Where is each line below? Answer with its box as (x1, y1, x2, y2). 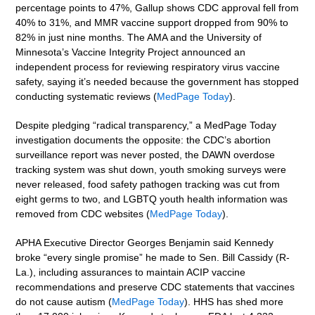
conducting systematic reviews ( (15, 91, 157, 103)
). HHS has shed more (184, 296, 284, 308)
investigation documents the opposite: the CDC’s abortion (15, 134, 271, 146)
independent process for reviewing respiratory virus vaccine (15, 61, 281, 73)
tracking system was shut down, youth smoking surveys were (15, 164, 287, 176)
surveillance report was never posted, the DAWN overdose (15, 149, 276, 161)
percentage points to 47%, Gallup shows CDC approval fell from (15, 2, 300, 14)
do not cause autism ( (15, 296, 112, 308)
